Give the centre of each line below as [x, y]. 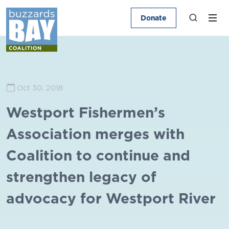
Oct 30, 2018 [40, 88]
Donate [153, 18]
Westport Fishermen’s [86, 112]
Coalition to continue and [98, 155]
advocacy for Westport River [111, 198]
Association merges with [95, 134]
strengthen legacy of [81, 177]
